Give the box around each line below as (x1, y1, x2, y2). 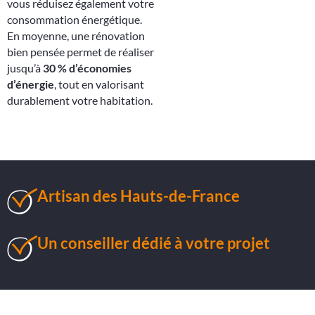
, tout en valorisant (54, 77, 144, 91)
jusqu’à (7, 60, 43, 75)
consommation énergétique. (7, 12, 142, 26)
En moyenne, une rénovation (7, 28, 145, 42)
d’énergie (7, 77, 54, 91)
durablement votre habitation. (7, 93, 153, 107)
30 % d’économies (43, 60, 131, 75)
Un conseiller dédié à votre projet (37, 233, 270, 253)
